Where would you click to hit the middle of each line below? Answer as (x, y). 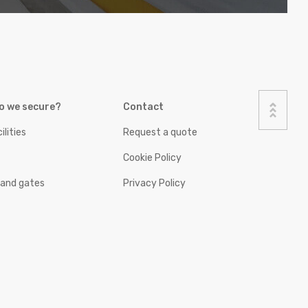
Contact (143, 107)
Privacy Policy (154, 184)
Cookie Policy (152, 158)
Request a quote (160, 133)
